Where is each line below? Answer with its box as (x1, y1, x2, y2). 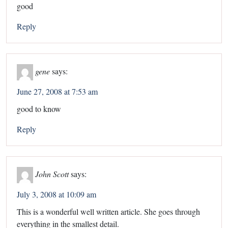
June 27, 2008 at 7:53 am (17, 85, 98, 97)
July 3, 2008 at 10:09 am (17, 188, 96, 199)
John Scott (35, 168, 69, 179)
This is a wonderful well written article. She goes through (17, 206, 200, 217)
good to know (17, 103, 61, 114)
